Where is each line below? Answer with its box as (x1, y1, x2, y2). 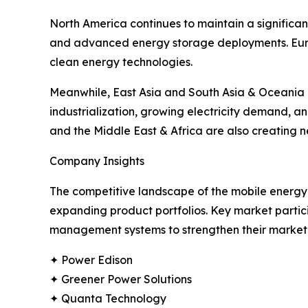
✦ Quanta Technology (49, 291, 166, 306)
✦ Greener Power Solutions (49, 272, 192, 287)
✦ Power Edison (49, 253, 133, 267)
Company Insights (49, 154, 144, 168)
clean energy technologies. (49, 55, 192, 69)
